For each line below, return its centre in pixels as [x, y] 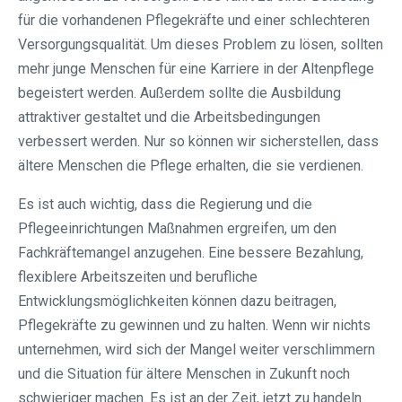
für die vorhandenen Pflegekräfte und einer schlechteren [194, 21]
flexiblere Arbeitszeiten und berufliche [138, 277]
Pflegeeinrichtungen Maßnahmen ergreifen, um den [177, 229]
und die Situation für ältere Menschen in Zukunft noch [184, 374]
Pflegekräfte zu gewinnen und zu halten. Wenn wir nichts [194, 326]
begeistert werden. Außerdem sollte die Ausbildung [179, 93]
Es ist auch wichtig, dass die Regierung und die [165, 205]
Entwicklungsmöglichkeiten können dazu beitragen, [177, 301]
